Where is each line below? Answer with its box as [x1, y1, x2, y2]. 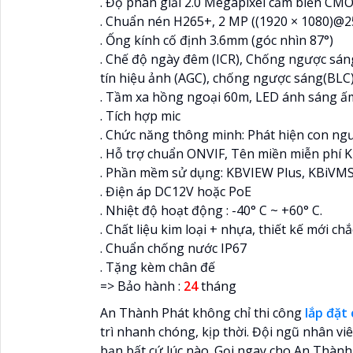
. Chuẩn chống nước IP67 [100, 239, 247, 257]
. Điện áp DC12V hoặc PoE [100, 182, 251, 200]
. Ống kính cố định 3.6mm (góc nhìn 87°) [100, 31, 333, 49]
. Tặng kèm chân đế [100, 258, 215, 276]
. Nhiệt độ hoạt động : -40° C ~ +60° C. [100, 201, 322, 219]
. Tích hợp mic [100, 106, 180, 124]
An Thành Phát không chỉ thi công [100, 303, 305, 321]
